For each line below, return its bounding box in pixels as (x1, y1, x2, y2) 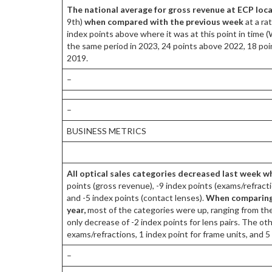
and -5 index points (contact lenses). (67, 192, 206, 203)
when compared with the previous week (84, 16, 245, 27)
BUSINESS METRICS (67, 126, 146, 137)
